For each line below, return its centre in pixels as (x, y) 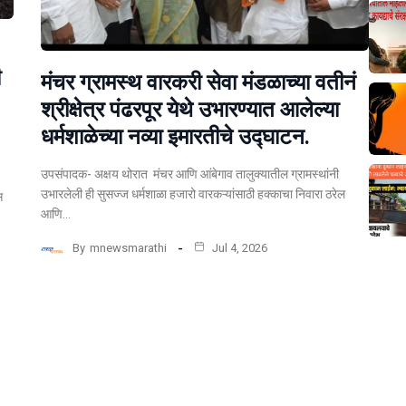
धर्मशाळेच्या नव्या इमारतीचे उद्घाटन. (176, 136)
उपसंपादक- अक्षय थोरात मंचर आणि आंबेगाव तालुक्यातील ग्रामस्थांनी (190, 174)
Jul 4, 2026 (239, 248)
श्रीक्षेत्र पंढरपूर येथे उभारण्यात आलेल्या (190, 109)
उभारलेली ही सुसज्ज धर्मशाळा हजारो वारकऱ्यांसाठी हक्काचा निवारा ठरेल (193, 193)
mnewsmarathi (129, 248)
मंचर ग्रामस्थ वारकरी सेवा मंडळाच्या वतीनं (199, 82)
